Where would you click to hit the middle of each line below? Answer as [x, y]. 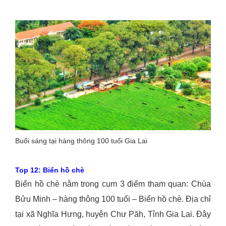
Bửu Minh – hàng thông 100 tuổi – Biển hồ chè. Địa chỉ [113, 199]
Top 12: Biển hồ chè [50, 170]
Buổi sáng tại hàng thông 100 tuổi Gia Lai [81, 141]
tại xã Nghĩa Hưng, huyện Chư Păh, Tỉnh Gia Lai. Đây [113, 214]
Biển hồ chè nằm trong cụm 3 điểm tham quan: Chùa [113, 184]
